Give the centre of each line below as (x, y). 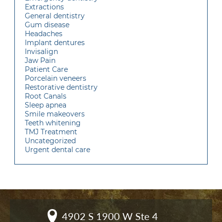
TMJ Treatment (51, 132)
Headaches (44, 34)
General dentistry (55, 16)
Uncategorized (50, 141)
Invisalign (41, 52)
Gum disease (47, 25)
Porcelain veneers (55, 79)
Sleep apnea (46, 105)
